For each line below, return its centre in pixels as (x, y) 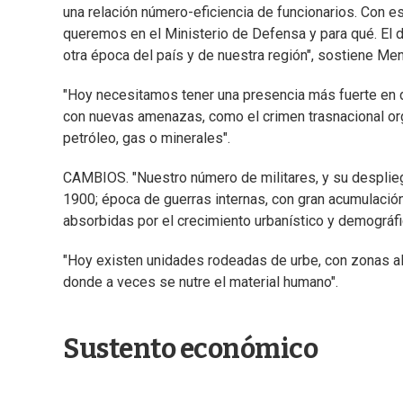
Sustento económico (190, 349)
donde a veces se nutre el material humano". (201, 282)
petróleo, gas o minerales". (147, 139)
